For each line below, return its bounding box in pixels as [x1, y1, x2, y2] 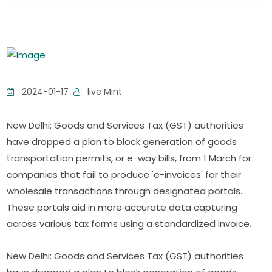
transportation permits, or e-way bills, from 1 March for [7, 152, 252, 165]
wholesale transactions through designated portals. [7, 185, 243, 198]
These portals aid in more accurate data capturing [7, 201, 238, 214]
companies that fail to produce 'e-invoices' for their [7, 168, 242, 182]
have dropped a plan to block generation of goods [7, 135, 237, 149]
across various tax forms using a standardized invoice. [7, 217, 252, 231]
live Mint [85, 86, 123, 98]
